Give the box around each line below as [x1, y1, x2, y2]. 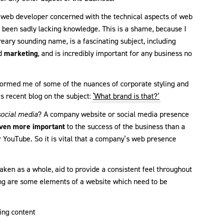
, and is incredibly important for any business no [38, 48, 192, 59]
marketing [4, 48, 38, 59]
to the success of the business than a [65, 121, 185, 132]
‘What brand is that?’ [93, 91, 160, 102]
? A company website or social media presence [38, 109, 189, 120]
